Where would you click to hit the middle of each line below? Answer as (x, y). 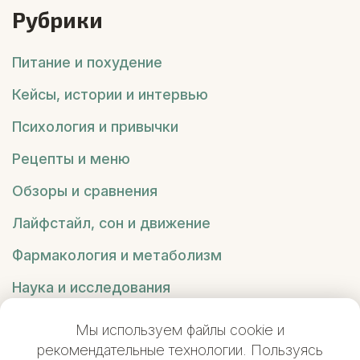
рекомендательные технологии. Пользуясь (180, 350)
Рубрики (57, 20)
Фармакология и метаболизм (117, 256)
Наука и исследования (91, 288)
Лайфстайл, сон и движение (111, 223)
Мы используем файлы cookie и (180, 330)
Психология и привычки (95, 127)
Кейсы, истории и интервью (110, 95)
